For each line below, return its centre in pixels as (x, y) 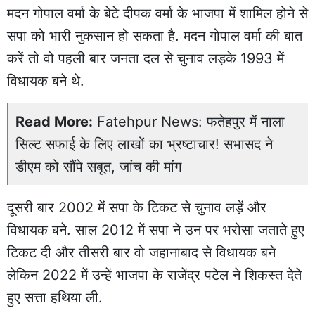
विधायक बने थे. (46, 81)
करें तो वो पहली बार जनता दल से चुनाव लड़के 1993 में (146, 58)
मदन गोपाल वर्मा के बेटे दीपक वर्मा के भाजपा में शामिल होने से (157, 13)
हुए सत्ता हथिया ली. (55, 297)
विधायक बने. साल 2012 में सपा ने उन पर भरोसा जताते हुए (156, 230)
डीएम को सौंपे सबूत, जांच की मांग (98, 166)
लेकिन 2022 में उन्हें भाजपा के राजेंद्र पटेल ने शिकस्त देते (154, 275)
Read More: (54, 121)
